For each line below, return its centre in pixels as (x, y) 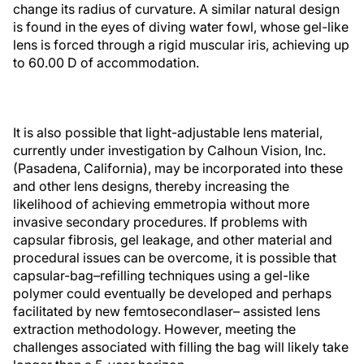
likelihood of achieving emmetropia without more (161, 204)
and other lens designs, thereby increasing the (151, 186)
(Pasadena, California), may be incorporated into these (178, 168)
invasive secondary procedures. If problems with (160, 222)
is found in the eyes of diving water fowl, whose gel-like (181, 27)
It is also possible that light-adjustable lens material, (168, 132)
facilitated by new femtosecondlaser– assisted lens (167, 311)
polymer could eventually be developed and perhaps (172, 293)
